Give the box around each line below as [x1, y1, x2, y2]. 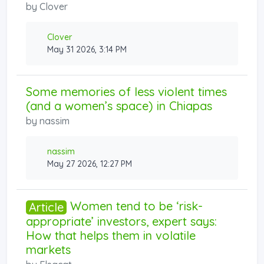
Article [29, 199, 64, 214]
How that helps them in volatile [26, 227, 196, 243]
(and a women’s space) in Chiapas [26, 98, 212, 113]
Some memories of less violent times [26, 84, 227, 99]
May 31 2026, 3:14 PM [47, 44, 127, 55]
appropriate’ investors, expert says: [26, 213, 217, 229]
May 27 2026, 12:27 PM [47, 158, 132, 169]
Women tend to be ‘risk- [67, 198, 203, 213]
